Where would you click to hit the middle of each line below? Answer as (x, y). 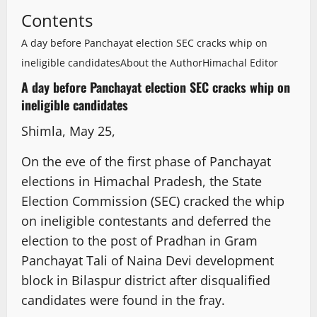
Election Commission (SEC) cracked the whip (153, 201)
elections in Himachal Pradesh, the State (142, 181)
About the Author (161, 63)
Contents (57, 21)
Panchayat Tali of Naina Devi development (148, 261)
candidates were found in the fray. (123, 300)
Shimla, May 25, (68, 131)
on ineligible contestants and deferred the (146, 221)
